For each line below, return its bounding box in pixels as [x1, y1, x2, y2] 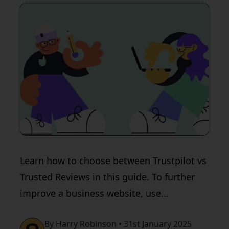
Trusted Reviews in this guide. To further [20, 171, 195, 183]
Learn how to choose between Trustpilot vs [20, 154, 207, 167]
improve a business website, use [20, 187, 161, 199]
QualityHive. [20, 203, 73, 216]
